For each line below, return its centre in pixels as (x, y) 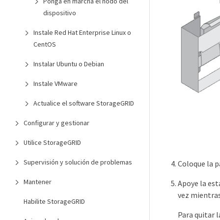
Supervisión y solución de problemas (78, 162)
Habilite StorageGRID (54, 201)
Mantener (38, 182)
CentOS (45, 44)
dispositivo (60, 13)
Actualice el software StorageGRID (84, 103)
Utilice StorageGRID (52, 142)
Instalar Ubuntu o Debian (69, 64)
